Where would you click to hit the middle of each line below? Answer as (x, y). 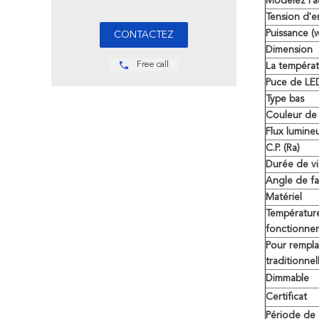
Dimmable (287, 278)
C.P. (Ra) (283, 148)
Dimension (289, 50)
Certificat (286, 297)
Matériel (284, 197)
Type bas (285, 99)
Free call (152, 65)
